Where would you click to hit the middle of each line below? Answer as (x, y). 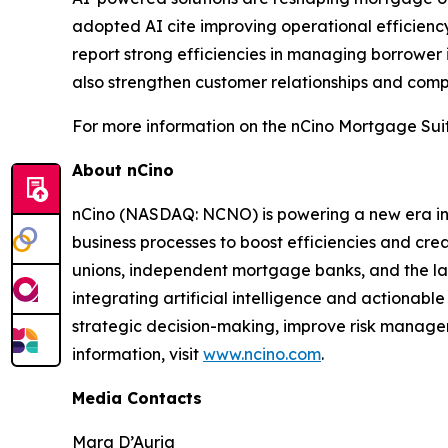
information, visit (137, 353)
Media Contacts (137, 397)
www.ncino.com (262, 353)
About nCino (123, 169)
